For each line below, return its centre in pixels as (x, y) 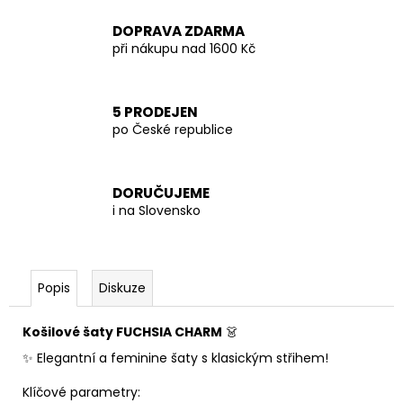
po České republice (173, 129)
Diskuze (122, 288)
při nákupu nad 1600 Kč (184, 48)
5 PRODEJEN (155, 112)
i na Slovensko (157, 210)
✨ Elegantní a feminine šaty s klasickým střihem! (175, 358)
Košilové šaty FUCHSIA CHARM (122, 332)
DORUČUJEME (161, 193)
